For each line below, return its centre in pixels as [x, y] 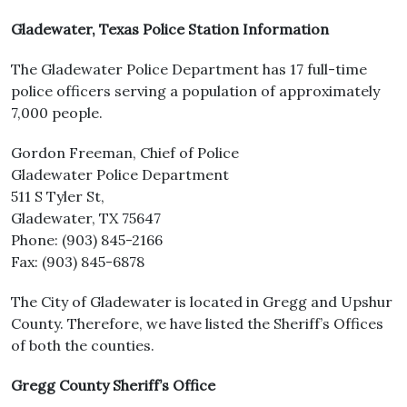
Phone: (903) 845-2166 [87, 240]
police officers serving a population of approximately [195, 91]
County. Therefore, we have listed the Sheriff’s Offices [197, 323]
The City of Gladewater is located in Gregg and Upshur [202, 302]
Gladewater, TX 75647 [86, 218]
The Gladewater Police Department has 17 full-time [189, 69]
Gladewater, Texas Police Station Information [170, 29]
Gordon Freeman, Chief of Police [125, 153]
